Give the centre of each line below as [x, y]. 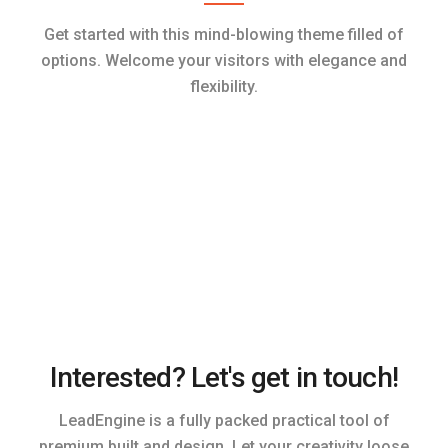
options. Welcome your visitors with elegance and [224, 60]
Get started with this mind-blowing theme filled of [224, 34]
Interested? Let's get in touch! [224, 377]
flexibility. [224, 86]
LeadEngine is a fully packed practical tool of [224, 420]
